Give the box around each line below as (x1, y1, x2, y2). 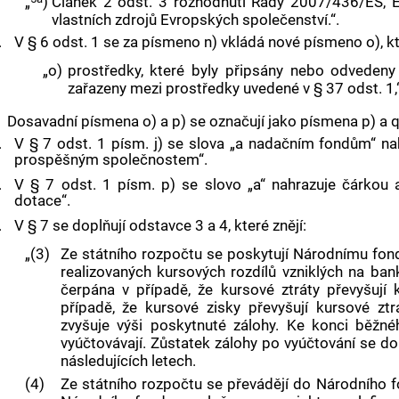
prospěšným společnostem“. (13, 151, 208, 169)
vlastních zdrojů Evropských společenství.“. (51, 11, 339, 29)
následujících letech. (60, 351, 196, 370)
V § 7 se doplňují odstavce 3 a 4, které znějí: (13, 216, 306, 235)
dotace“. (13, 191, 70, 210)
